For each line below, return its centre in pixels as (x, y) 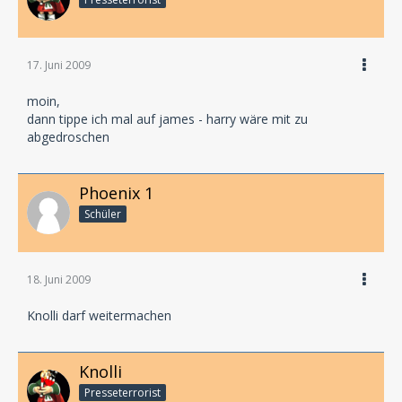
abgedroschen (68, 137)
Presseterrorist (122, 392)
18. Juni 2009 (59, 279)
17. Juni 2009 (59, 65)
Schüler (103, 214)
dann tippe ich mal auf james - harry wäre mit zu (167, 119)
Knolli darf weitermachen (99, 315)
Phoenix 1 (116, 193)
